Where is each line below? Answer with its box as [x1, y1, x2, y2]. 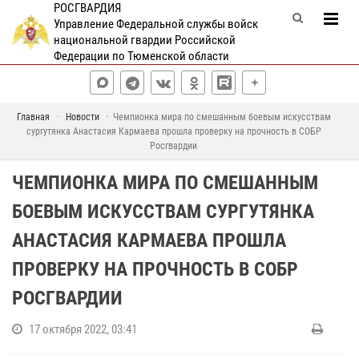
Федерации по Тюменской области [53, 49, 229, 63]
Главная [16, 111, 50, 123]
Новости [65, 111, 99, 123]
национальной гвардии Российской [53, 33, 236, 47]
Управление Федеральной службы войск [53, 17, 258, 31]
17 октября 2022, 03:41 [29, 322, 137, 337]
